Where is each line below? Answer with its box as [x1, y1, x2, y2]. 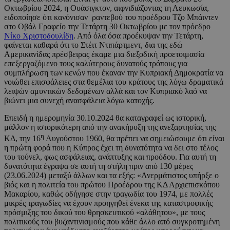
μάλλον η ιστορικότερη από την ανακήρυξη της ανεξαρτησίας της [4, 123, 216, 132]
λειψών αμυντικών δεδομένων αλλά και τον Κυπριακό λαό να [4, 87, 207, 96]
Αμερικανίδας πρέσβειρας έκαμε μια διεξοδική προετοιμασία [4, 50, 204, 59]
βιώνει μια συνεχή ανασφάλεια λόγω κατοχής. [4, 96, 155, 105]
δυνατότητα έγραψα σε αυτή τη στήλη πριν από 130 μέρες [4, 162, 193, 171]
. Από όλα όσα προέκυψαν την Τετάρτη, [73, 31, 203, 41]
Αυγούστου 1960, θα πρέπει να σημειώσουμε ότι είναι [44, 134, 224, 143]
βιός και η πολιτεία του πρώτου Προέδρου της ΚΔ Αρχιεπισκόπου [4, 180, 220, 189]
